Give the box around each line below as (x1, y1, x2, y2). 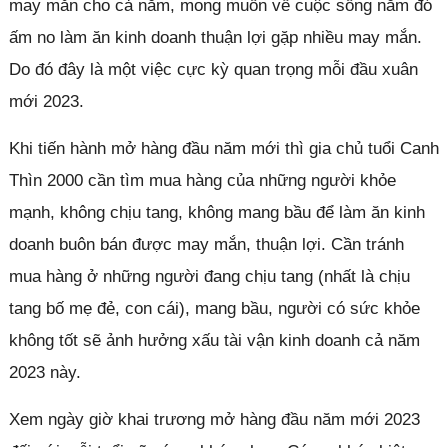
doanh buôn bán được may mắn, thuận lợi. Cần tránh (8, 234, 404, 254)
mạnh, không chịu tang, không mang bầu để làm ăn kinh (8, 202, 425, 222)
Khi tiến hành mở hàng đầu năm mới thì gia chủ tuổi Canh (8, 138, 439, 158)
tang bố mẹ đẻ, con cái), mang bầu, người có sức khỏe (8, 298, 420, 318)
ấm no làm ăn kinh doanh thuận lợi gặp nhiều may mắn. (8, 27, 422, 47)
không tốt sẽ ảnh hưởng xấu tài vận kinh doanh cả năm (8, 330, 420, 350)
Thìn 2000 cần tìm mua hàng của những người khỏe (8, 170, 396, 190)
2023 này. (8, 362, 81, 382)
